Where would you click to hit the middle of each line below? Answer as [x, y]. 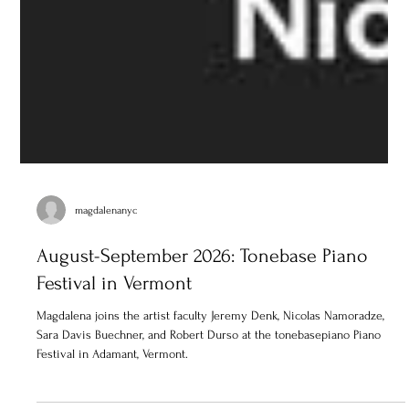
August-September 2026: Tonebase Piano [203, 351]
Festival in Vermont [115, 378]
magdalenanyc [106, 305]
